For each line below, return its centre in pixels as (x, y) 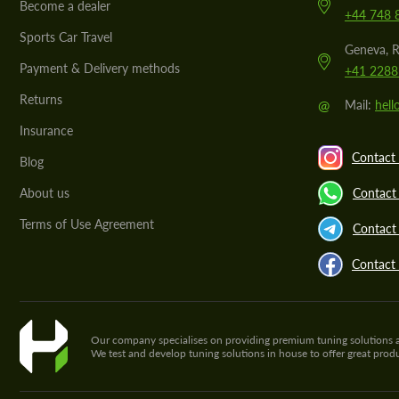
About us (45, 192)
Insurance (46, 130)
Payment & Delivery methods (100, 68)
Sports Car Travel (66, 37)
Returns (41, 99)
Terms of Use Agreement (87, 224)
